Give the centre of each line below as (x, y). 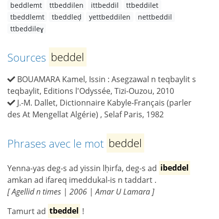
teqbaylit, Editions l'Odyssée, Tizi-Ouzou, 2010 (91, 91)
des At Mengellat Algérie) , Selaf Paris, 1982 (86, 114)
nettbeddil (155, 17)
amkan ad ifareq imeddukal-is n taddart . (82, 180)
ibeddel (175, 168)
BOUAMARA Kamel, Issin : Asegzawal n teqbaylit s (107, 79)
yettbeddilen (109, 17)
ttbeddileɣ (27, 28)
